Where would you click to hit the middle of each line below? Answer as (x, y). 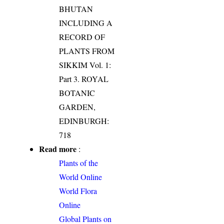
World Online (81, 177)
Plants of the (79, 163)
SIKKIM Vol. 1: (85, 65)
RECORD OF (82, 37)
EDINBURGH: (84, 121)
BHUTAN (76, 9)
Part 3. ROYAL (84, 79)
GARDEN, (77, 107)
